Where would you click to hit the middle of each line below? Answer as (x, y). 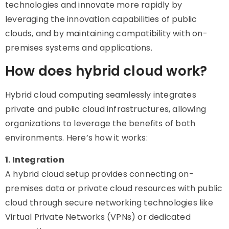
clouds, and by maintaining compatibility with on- (106, 33)
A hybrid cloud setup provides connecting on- (99, 174)
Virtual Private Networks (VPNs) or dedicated (98, 217)
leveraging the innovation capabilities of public (101, 19)
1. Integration (35, 160)
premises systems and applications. (79, 48)
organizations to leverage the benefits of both (100, 123)
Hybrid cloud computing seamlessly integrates (101, 95)
